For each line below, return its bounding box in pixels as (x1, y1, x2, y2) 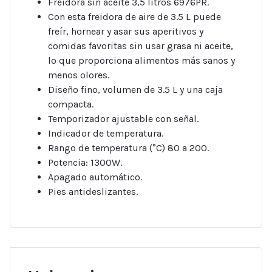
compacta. (48, 98, 93, 110)
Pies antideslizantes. (48, 186, 138, 198)
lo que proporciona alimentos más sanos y (48, 55, 235, 67)
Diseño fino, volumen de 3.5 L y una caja (48, 84, 223, 96)
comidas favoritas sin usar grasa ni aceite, (48, 40, 233, 52)
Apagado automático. (48, 171, 142, 183)
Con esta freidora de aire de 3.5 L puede (48, 11, 221, 23)
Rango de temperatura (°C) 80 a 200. (48, 142, 209, 154)
